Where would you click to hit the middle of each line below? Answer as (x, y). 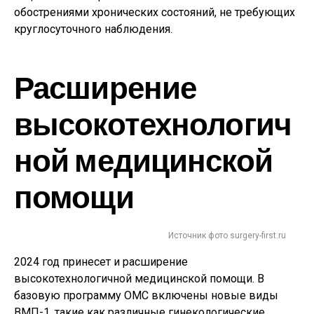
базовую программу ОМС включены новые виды (146, 295)
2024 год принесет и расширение (101, 262)
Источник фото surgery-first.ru (227, 235)
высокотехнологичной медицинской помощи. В (139, 279)
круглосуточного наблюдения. (93, 29)
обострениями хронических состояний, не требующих (155, 12)
